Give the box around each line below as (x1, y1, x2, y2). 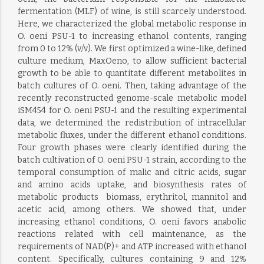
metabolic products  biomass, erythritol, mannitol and (17, 192, 247, 202)
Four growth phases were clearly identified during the (17, 143, 247, 153)
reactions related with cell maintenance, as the (17, 229, 247, 239)
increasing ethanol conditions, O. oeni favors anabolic (17, 217, 247, 227)
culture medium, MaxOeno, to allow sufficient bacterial (17, 56, 247, 66)
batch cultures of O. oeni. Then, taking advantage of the (17, 81, 247, 91)
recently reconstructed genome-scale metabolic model (17, 93, 247, 103)
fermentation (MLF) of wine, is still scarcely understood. (17, 6, 247, 16)
